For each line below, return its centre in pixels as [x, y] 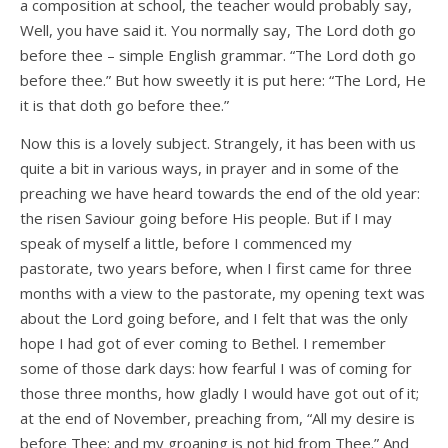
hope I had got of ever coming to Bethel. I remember [203, 343]
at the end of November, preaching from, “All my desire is [217, 418]
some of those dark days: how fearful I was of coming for [216, 368]
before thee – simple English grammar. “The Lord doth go [218, 55]
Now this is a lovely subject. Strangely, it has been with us [218, 143]
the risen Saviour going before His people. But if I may [206, 218]
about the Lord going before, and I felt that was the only [214, 318]
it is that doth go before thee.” [124, 105]
